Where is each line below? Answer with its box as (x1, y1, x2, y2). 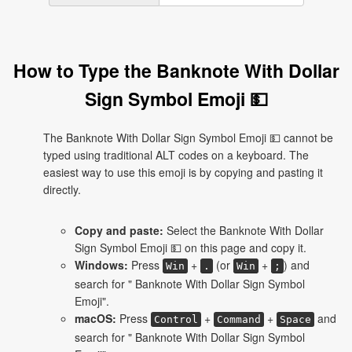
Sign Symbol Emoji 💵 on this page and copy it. (75, 240, 306, 255)
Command (217, 313, 261, 325)
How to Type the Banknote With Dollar (13, 57, 339, 83)
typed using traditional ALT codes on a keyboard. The (43, 147, 309, 163)
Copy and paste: (75, 222, 163, 238)
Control (154, 313, 198, 325)
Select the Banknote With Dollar (163, 222, 324, 238)
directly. (43, 181, 81, 197)
